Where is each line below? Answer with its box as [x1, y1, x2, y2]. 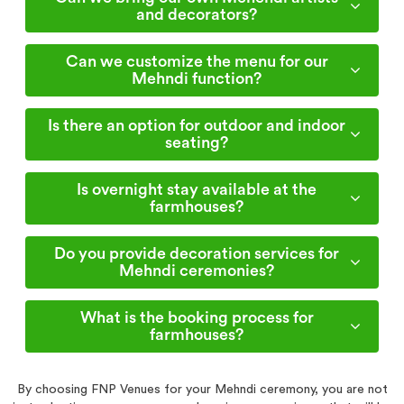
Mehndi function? [132, 70, 262, 87]
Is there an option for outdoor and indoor [48, 117, 345, 133]
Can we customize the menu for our [65, 53, 328, 69]
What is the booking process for [79, 309, 314, 326]
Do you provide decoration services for [54, 245, 339, 262]
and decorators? [136, 6, 257, 23]
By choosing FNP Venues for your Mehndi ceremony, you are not [16, 383, 388, 396]
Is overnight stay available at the [77, 181, 317, 197]
